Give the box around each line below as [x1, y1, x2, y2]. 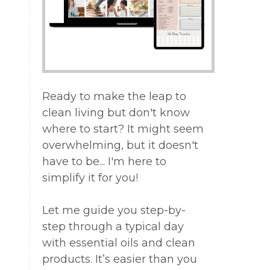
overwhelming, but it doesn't [42, 139, 198, 152]
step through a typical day [42, 220, 184, 234]
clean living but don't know [42, 106, 190, 120]
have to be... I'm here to [42, 155, 166, 169]
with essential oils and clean [42, 236, 195, 250]
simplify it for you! [42, 171, 144, 185]
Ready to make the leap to [42, 90, 186, 104]
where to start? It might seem [42, 122, 204, 136]
